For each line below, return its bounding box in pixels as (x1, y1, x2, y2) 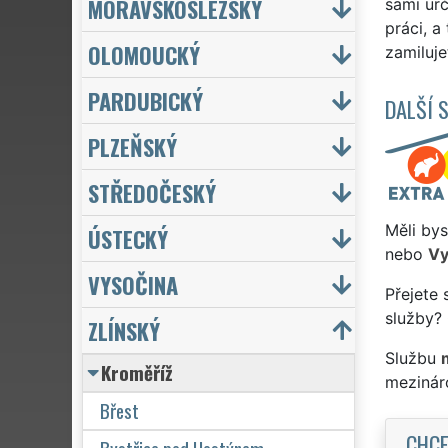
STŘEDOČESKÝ (88, 175, 216, 209)
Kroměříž (101, 357, 173, 387)
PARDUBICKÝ (88, 83, 203, 117)
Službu (384, 347, 441, 368)
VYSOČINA (88, 267, 178, 301)
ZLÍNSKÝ (88, 313, 160, 347)
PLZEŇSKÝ (88, 129, 177, 163)
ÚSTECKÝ (88, 221, 168, 255)
